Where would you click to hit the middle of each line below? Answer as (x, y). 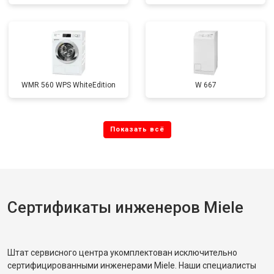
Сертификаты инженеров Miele (125, 207)
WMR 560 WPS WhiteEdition (68, 85)
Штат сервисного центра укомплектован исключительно (122, 253)
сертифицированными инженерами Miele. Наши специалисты (132, 265)
